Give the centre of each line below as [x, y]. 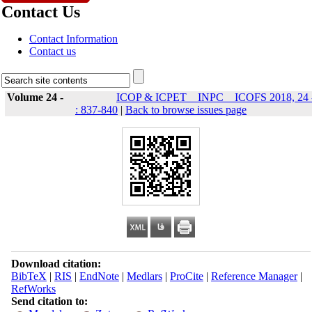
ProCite [186, 276]
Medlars [144, 276]
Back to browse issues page [186, 110]
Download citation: [56, 264]
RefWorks [33, 289]
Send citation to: [49, 301]
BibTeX [29, 276]
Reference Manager [254, 276]
